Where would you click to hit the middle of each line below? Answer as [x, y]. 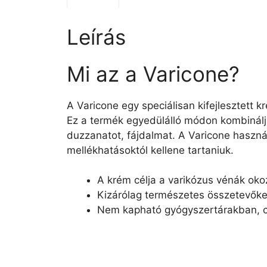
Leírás [96, 37]
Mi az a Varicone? [153, 74]
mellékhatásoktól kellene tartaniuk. [150, 150]
